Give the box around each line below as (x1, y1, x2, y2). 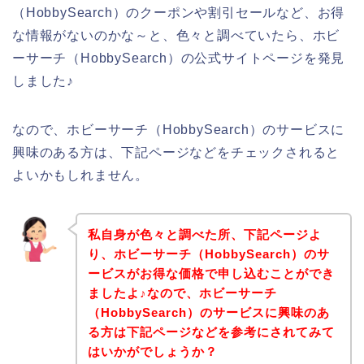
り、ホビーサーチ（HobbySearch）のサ (87, 246, 330, 261)
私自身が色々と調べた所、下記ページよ (87, 227, 322, 241)
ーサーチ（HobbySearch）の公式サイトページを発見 (12, 51, 345, 66)
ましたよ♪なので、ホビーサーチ (87, 285, 277, 300)
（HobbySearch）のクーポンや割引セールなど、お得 (12, 6, 345, 20)
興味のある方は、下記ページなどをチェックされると (12, 145, 340, 160)
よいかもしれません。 (12, 168, 149, 183)
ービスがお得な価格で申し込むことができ (87, 266, 335, 280)
